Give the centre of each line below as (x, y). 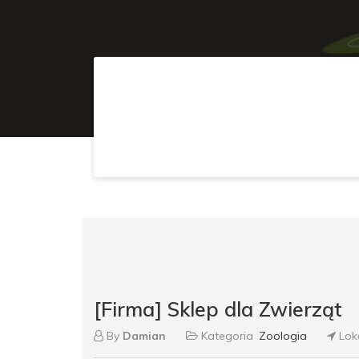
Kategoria (227, 336)
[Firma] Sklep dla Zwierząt (218, 309)
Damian (144, 336)
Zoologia (283, 336)
